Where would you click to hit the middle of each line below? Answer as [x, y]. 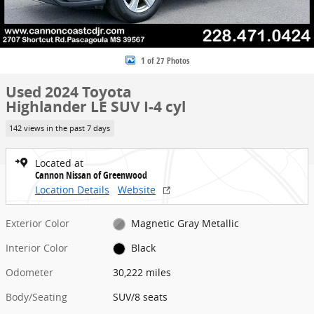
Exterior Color [37, 223]
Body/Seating [36, 296]
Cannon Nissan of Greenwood [91, 175]
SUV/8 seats [141, 296]
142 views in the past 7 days [60, 128]
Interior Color [37, 247]
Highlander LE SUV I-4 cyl [96, 107]
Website [137, 189]
